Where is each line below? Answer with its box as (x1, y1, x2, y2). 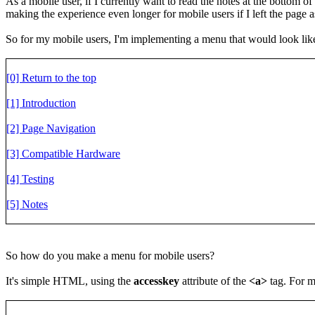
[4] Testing (6, 172, 54, 185)
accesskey (134, 274, 179, 287)
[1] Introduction (6, 96, 76, 109)
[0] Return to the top (6, 71, 96, 84)
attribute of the (179, 274, 249, 287)
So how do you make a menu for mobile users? (6, 249, 214, 262)
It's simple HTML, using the (6, 274, 134, 287)
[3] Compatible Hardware (6, 147, 120, 160)
